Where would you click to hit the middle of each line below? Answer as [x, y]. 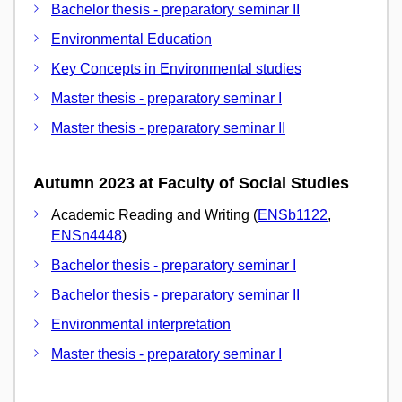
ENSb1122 [293, 215]
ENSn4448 [87, 236]
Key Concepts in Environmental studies [176, 68]
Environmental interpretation [141, 325]
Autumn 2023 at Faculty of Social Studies [191, 183]
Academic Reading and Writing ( [154, 215]
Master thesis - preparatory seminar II [168, 127]
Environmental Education [131, 39]
